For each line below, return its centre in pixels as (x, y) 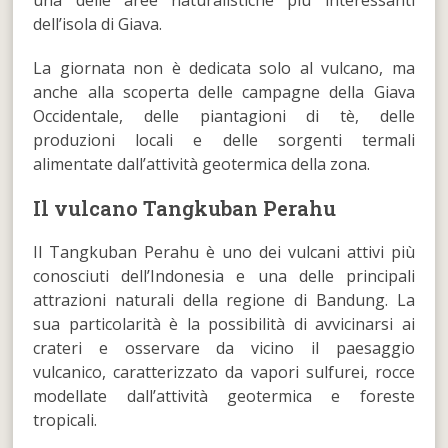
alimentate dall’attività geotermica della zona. (202, 163)
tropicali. (65, 419)
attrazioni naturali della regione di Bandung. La (224, 299)
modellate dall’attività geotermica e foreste (224, 395)
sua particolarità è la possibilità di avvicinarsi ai (224, 323)
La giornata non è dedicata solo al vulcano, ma (224, 67)
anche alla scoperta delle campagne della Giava (224, 91)
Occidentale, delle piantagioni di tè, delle (224, 115)
